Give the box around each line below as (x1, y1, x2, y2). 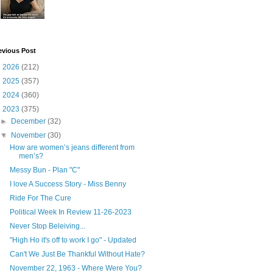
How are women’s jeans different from (9, 143, 135, 152)
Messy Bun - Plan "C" (9, 165, 80, 174)
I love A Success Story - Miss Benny (9, 179, 126, 188)
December (11, 116, 48, 126)
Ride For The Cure (9, 193, 71, 202)
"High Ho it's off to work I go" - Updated (9, 235, 136, 244)
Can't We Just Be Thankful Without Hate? (9, 249, 145, 258)
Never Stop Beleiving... (9, 221, 85, 230)
